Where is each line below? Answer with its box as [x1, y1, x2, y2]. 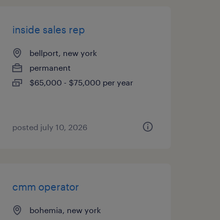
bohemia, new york [29, 205, 101, 215]
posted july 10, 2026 [12, 122, 87, 132]
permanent [29, 63, 71, 72]
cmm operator [12, 181, 79, 192]
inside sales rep [12, 24, 85, 35]
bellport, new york [29, 48, 97, 57]
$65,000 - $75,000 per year [29, 78, 133, 87]
